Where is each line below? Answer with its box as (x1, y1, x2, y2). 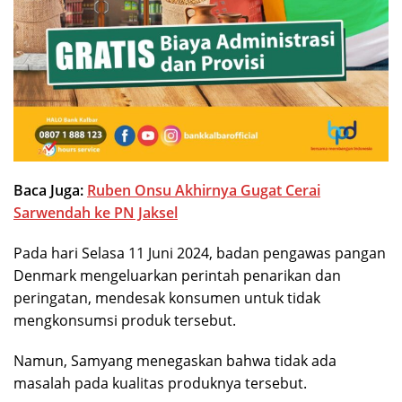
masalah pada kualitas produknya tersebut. (13, 372, 307, 393)
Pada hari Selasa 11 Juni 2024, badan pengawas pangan (13, 242, 386, 263)
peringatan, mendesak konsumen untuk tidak (13, 287, 320, 308)
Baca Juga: (13, 179, 87, 200)
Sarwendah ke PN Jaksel (13, 202, 178, 223)
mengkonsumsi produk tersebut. (13, 310, 236, 330)
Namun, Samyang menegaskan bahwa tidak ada (13, 350, 336, 371)
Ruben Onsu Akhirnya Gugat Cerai (87, 179, 320, 200)
